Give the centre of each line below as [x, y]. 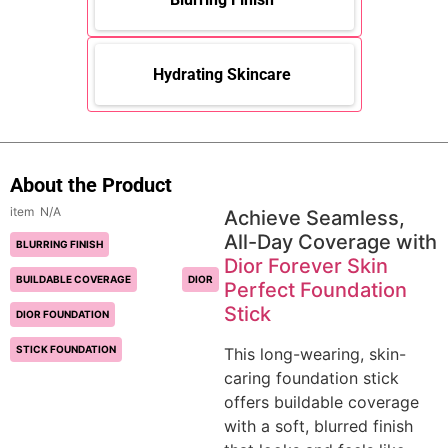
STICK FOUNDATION [66, 349]
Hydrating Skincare [221, 75]
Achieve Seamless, [314, 218]
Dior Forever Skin [306, 266]
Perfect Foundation [315, 290]
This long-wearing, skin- [315, 354]
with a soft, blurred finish [318, 426]
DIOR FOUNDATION [62, 314]
